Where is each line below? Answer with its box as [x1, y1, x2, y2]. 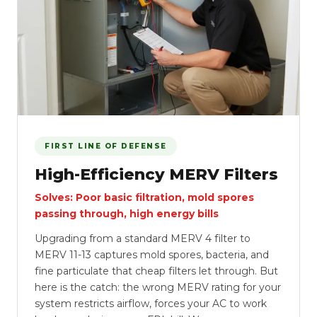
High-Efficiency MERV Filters [35, 165, 278, 184]
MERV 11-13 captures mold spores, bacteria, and [35, 248, 269, 261]
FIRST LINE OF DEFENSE [45, 142, 167, 151]
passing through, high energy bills [35, 207, 219, 220]
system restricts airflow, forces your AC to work [35, 297, 267, 310]
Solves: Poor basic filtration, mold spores [35, 191, 254, 204]
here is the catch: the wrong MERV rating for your [35, 281, 281, 294]
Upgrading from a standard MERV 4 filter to [35, 232, 250, 245]
